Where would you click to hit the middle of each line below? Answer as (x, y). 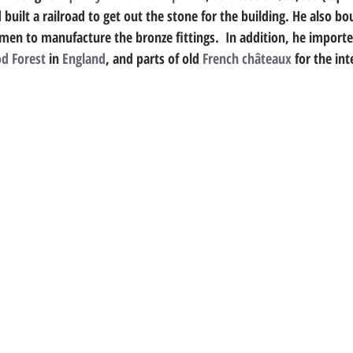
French (221, 59)
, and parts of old (154, 59)
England (84, 59)
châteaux (267, 59)
